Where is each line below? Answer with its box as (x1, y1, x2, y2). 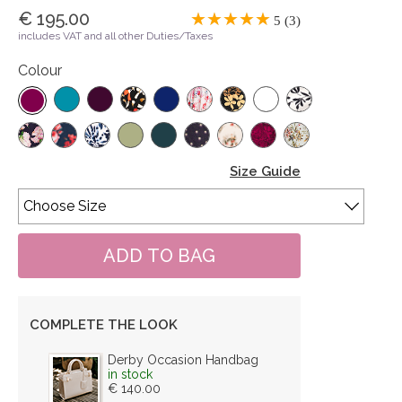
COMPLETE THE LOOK (30, 316, 178, 333)
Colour (18, 61, 62, 79)
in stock (108, 366, 153, 381)
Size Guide (230, 162, 301, 179)
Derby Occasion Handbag (108, 352, 258, 367)
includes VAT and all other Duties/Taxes (18, 29, 213, 42)
